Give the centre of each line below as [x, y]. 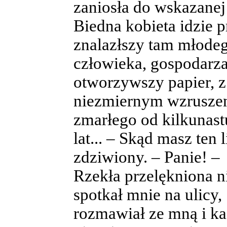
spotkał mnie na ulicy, [148, 194]
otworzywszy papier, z [150, 82]
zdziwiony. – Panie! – [147, 157]
